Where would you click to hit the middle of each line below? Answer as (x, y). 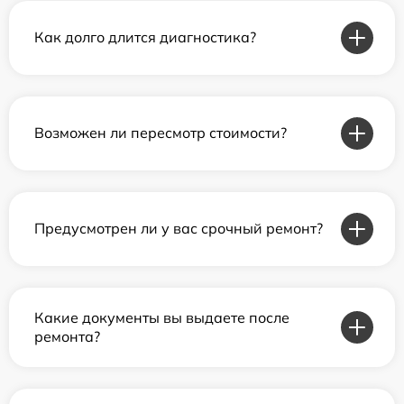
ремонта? (67, 336)
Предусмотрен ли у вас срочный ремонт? (179, 228)
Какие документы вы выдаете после (162, 317)
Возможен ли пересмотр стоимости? (161, 133)
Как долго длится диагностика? (145, 37)
